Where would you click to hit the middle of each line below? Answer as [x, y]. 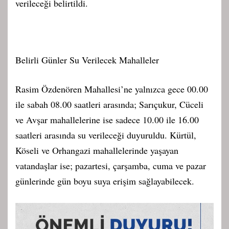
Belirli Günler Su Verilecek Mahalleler [87, 60]
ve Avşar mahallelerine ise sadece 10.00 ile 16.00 [107, 120]
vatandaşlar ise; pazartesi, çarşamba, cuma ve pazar [111, 166]
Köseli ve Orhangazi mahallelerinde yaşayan [97, 151]
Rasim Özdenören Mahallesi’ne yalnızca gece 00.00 [112, 89]
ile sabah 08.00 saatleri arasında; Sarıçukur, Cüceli [109, 105]
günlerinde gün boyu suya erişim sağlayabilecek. [105, 181]
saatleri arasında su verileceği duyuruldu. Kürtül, [106, 135]
